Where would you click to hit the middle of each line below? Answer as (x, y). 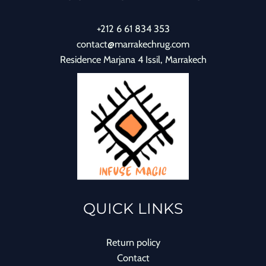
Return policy (133, 242)
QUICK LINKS (133, 208)
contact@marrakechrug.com (133, 44)
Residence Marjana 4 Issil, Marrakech (133, 59)
